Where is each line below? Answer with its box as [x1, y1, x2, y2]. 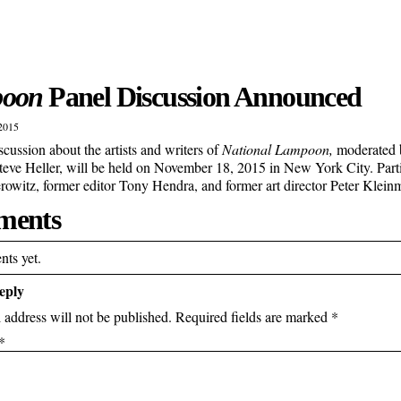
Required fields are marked [175, 307, 331, 326]
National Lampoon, [222, 140, 333, 158]
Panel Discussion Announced [42, 81, 362, 113]
